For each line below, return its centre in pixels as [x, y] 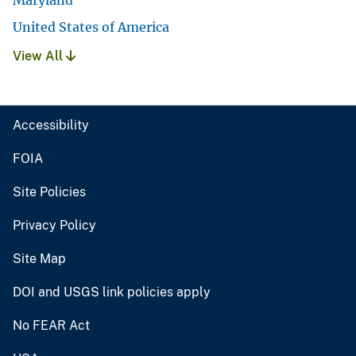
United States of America [91, 27]
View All [39, 56]
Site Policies [49, 192]
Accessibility [51, 125]
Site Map [39, 258]
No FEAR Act [51, 325]
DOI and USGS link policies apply [112, 292]
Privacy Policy [54, 225]
